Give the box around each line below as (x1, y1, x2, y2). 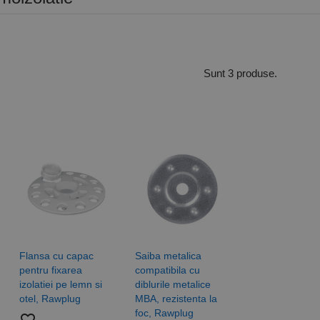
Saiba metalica (135, 250, 202, 262)
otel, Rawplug (19, 293, 81, 305)
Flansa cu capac (19, 250, 94, 262)
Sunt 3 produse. (204, 66, 278, 79)
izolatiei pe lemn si (19, 279, 102, 291)
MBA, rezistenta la (135, 293, 218, 305)
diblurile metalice (135, 279, 211, 291)
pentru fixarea (19, 264, 82, 276)
